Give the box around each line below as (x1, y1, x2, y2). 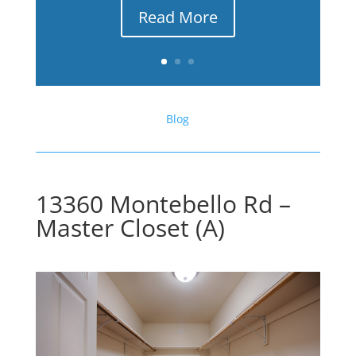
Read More (137, 6, 218, 29)
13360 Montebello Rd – (35, 188, 291, 220)
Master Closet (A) (35, 211, 225, 244)
